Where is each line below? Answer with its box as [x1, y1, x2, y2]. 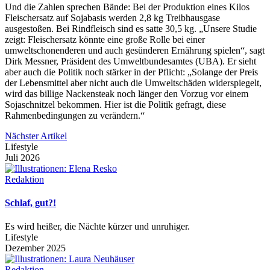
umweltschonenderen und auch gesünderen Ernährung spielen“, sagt [5, 45, 265, 55]
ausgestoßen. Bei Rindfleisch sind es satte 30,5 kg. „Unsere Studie [5, 23, 257, 34]
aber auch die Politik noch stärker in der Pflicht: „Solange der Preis [5, 66, 258, 77]
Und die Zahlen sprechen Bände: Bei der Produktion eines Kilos [5, 1, 250, 12]
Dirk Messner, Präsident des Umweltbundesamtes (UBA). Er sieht [5, 55, 256, 66]
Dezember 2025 [5, 243, 66, 254]
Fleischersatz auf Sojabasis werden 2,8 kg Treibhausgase [5, 12, 220, 23]
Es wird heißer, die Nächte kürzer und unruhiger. [5, 221, 190, 232]
